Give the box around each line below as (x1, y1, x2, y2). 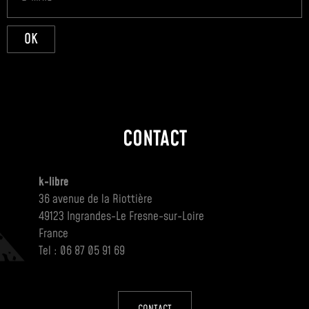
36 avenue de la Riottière (39, 191, 152, 208)
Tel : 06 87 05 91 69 (39, 243, 125, 260)
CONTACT (122, 125, 187, 154)
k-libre (39, 174, 68, 191)
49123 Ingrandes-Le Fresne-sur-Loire (39, 208, 204, 226)
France (39, 226, 68, 243)
